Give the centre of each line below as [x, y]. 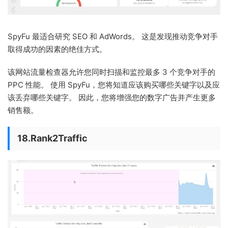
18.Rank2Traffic [52, 138]
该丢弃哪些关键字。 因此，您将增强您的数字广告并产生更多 [112, 97]
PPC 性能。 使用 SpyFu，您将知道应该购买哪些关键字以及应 [114, 84]
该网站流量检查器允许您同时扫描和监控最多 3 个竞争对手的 [111, 72]
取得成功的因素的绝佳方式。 [57, 49]
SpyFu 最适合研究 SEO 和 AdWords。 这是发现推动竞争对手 [113, 36]
